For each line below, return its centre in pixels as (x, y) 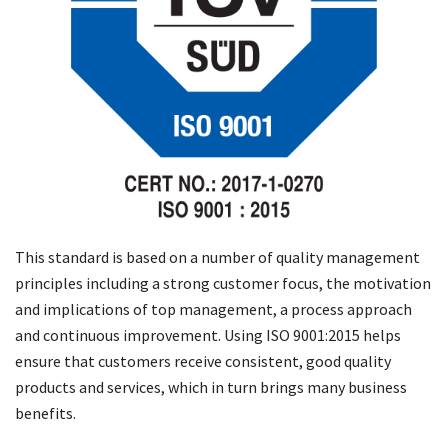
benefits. (45, 413)
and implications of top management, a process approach (213, 309)
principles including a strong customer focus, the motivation (223, 283)
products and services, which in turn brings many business (211, 387)
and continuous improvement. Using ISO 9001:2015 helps (208, 335)
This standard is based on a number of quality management (217, 257)
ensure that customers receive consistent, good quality (203, 361)
